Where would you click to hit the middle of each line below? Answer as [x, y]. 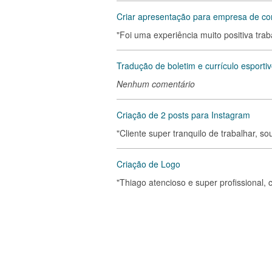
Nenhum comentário [156, 84]
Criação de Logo [148, 164]
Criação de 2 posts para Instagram [183, 115]
